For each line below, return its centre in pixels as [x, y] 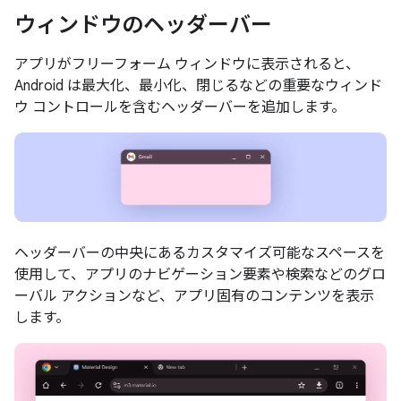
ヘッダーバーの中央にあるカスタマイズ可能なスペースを [200, 253]
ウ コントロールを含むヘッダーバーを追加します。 [180, 107]
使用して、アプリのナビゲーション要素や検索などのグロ [200, 274]
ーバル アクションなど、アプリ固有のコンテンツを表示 [194, 296]
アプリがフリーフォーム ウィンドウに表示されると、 [187, 64]
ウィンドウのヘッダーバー [143, 25]
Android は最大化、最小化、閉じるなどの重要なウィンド [198, 85]
